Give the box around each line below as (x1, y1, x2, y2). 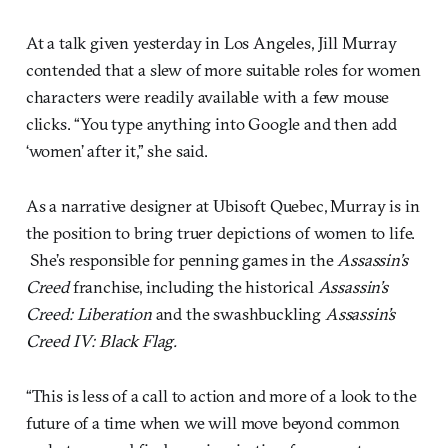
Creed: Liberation (25, 302, 152, 324)
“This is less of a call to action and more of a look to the (25, 384, 417, 406)
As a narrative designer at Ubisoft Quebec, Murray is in (25, 194, 420, 216)
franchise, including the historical (68, 275, 318, 297)
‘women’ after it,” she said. (25, 139, 208, 161)
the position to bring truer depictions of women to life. (25, 221, 416, 243)
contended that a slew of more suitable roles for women (25, 58, 421, 80)
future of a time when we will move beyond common (25, 411, 400, 433)
